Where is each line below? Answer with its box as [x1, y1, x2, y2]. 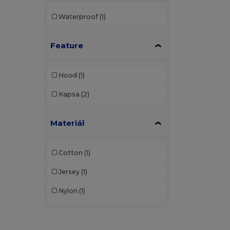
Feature [50, 40, 84, 50]
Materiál [50, 118, 85, 128]
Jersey [58, 168, 80, 176]
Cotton [58, 149, 83, 157]
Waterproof [58, 13, 98, 21]
